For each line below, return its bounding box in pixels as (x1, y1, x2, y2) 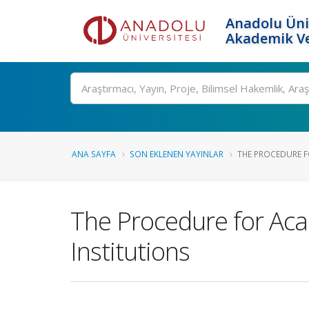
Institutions (70, 234, 190, 268)
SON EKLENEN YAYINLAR (130, 148, 223, 159)
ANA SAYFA (72, 148, 116, 159)
